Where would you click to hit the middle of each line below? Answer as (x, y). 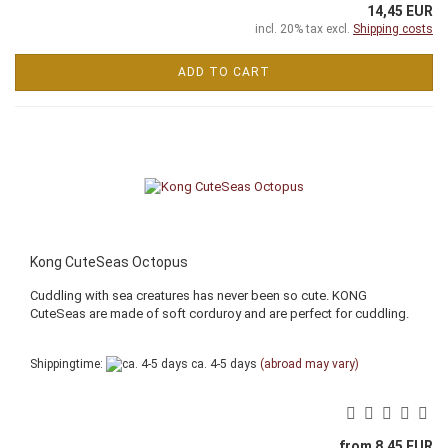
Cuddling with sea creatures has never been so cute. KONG (198, 295)
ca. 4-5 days (222, 363)
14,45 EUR (400, 10)
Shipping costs (393, 28)
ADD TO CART (224, 71)
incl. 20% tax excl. (304, 28)
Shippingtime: (68, 363)
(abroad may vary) (309, 363)
